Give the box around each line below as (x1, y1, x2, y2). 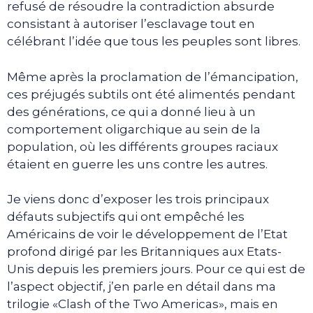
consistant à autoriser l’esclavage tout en (7, 17, 255, 31)
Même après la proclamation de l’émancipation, (7, 69, 298, 84)
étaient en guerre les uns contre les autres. (7, 156, 268, 171)
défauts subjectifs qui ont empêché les (7, 210, 245, 224)
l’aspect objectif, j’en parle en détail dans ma (7, 279, 276, 293)
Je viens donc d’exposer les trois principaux (7, 192, 269, 206)
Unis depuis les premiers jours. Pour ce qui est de (7, 262, 305, 276)
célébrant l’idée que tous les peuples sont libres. (7, 34, 300, 48)
